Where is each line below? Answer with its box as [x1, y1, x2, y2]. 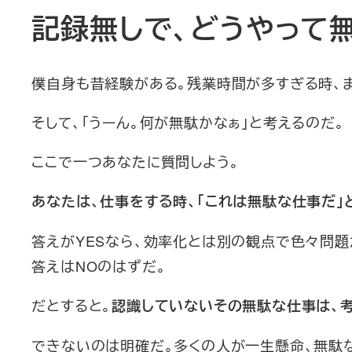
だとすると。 [31, 295, 112, 316]
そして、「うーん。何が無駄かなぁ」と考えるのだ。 [31, 112, 345, 133]
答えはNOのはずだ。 [31, 255, 167, 277]
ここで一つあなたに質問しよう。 [31, 151, 240, 172]
